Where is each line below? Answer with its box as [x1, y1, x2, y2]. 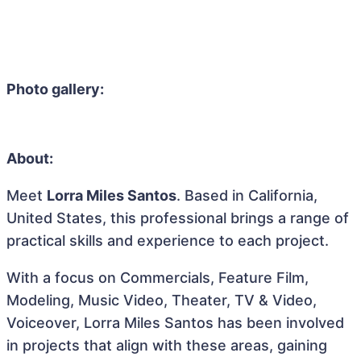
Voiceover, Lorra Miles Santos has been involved [6, 314, 344, 331]
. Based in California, [176, 187, 317, 204]
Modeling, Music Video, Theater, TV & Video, [6, 292, 317, 309]
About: [6, 150, 53, 167]
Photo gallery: [6, 81, 104, 98]
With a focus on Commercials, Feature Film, [6, 269, 309, 286]
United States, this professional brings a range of [6, 210, 349, 226]
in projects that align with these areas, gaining [6, 337, 327, 354]
